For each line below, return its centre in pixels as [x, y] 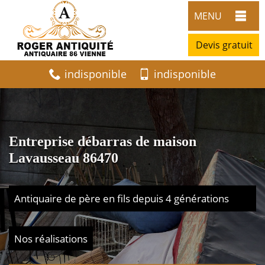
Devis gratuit [224, 45]
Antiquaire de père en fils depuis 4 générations [122, 198]
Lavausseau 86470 [64, 157]
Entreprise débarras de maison [103, 141]
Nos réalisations [51, 238]
